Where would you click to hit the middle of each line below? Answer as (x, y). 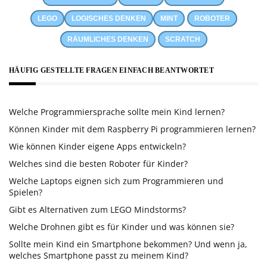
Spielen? (26, 192)
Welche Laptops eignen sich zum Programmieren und (116, 181)
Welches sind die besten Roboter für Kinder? (98, 163)
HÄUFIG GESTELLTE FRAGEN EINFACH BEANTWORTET (111, 70)
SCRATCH (182, 39)
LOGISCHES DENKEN (108, 18)
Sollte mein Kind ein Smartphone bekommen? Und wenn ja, (128, 244)
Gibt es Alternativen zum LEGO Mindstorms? (97, 209)
